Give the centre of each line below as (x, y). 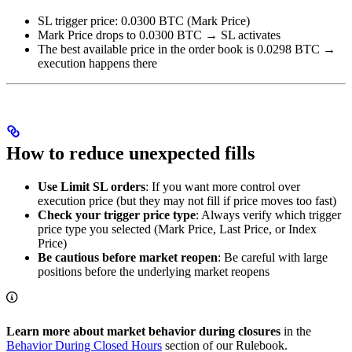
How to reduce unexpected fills (130, 153)
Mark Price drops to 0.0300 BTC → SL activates (159, 35)
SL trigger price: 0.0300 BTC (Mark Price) (144, 20)
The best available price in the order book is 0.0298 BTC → (187, 49)
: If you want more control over (223, 186)
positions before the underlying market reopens (154, 271)
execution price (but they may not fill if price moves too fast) (187, 200)
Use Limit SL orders (92, 186)
